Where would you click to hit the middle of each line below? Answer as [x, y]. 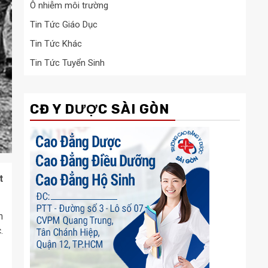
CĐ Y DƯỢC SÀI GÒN [100, 109]
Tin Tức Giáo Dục [64, 24]
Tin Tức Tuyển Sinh [67, 63]
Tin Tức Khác [56, 43]
